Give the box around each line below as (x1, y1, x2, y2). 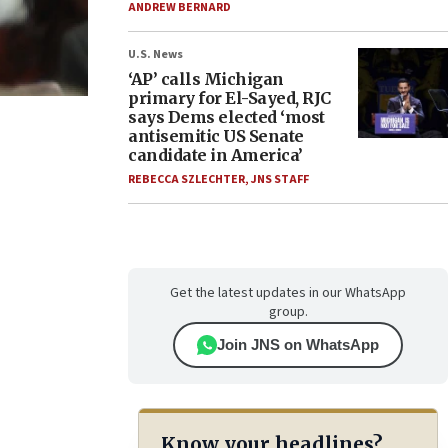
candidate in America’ (128, 145, 303, 165)
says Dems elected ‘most (128, 107, 325, 127)
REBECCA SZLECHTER (128, 171, 245, 188)
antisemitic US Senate (128, 126, 304, 146)
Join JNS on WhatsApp (217, 336, 379, 353)
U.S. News (128, 46, 183, 63)
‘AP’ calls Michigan (128, 69, 284, 89)
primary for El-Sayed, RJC (128, 88, 331, 108)
